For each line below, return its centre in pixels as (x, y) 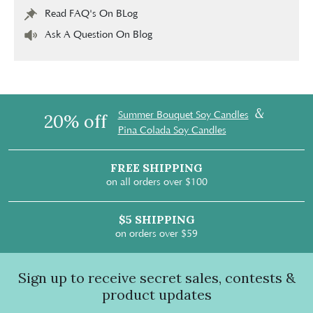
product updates (156, 295)
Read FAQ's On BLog (91, 14)
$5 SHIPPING (156, 220)
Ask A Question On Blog (99, 35)
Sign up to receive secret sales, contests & (156, 278)
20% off (75, 122)
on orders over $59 (156, 234)
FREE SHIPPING (156, 168)
